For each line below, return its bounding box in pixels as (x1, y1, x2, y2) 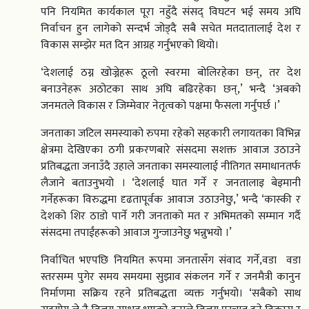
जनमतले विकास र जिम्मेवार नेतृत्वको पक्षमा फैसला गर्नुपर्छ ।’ (41, 97, 280, 116)
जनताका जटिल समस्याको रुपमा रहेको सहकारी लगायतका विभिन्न (41, 124, 301, 143)
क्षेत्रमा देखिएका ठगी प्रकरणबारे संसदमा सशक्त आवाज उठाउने (41, 141, 301, 160)
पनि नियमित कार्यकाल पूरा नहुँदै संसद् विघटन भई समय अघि (41, 3, 301, 22)
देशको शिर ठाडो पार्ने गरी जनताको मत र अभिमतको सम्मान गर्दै (41, 207, 301, 226)
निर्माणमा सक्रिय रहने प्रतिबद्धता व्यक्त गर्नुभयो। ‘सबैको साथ (41, 284, 301, 303)
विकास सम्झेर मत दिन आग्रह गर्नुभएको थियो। (41, 36, 219, 55)
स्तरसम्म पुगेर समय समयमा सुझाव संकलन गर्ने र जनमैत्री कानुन (41, 268, 301, 287)
